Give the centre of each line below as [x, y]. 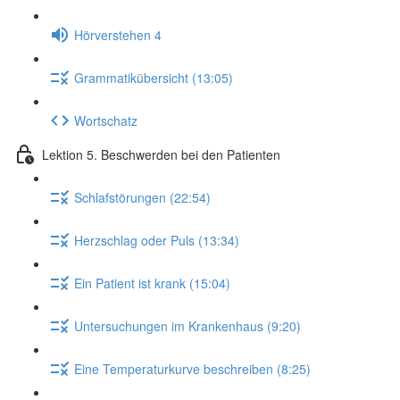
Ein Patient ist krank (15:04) [152, 283]
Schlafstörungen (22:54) [142, 197]
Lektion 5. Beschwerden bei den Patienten [161, 154]
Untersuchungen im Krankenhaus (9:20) [187, 325]
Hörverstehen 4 [118, 34]
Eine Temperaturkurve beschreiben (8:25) [192, 368]
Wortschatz [106, 120]
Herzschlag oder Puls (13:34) [157, 240]
